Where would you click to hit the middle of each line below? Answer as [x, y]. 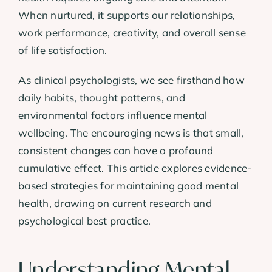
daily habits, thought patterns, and [102, 98]
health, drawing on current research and [115, 203]
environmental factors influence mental [113, 115]
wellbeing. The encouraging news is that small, [131, 133]
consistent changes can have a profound [116, 151]
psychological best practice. [85, 221]
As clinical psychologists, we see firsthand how [131, 80]
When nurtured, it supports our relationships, [127, 15]
